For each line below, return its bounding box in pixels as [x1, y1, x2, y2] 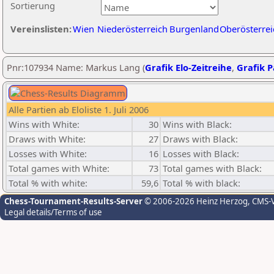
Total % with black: [163, 177, 240, 189]
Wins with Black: [163, 118, 232, 130]
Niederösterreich [97, 23, 168, 35]
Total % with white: [9, 177, 87, 189]
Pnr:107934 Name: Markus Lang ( [7, 61, 145, 73]
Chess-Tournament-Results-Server [4, 196, 143, 207]
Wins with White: [9, 118, 80, 130]
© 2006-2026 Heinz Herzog [143, 196, 248, 207]
